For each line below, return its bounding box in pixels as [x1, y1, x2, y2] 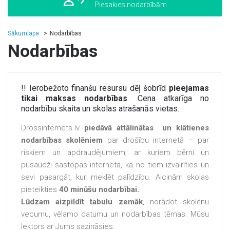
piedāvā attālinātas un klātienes [84, 123, 209, 132]
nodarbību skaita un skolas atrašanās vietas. [21, 104, 179, 113]
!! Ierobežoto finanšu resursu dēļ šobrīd [21, 83, 169, 93]
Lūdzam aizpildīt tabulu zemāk [21, 197, 143, 206]
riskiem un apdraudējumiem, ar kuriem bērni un [21, 148, 209, 157]
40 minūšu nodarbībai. [59, 185, 139, 194]
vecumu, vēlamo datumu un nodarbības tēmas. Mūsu [21, 209, 209, 219]
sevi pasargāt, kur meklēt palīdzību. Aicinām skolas [21, 172, 209, 182]
